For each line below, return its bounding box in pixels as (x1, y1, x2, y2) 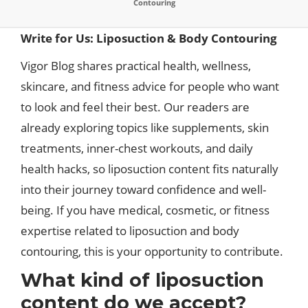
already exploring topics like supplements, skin (21, 120, 269, 135)
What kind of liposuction (21, 269, 264, 291)
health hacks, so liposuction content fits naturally (21, 161, 278, 177)
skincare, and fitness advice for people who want (21, 78, 279, 94)
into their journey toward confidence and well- (21, 181, 266, 197)
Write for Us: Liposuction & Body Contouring (21, 30, 277, 46)
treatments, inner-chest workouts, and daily (21, 140, 253, 156)
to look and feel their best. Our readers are (21, 99, 250, 115)
